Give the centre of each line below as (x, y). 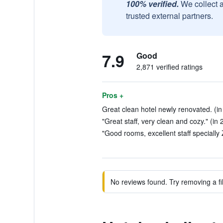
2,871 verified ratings (169, 67)
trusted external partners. (169, 16)
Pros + (112, 95)
